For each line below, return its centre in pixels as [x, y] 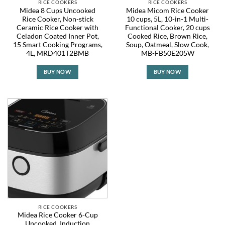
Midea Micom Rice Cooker [167, 10]
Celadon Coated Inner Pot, [58, 36]
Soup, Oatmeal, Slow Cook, [167, 44]
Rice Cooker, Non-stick [58, 19]
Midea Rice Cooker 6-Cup [58, 215]
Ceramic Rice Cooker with [58, 27]
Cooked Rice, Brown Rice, [167, 36]
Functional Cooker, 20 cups [167, 27]
